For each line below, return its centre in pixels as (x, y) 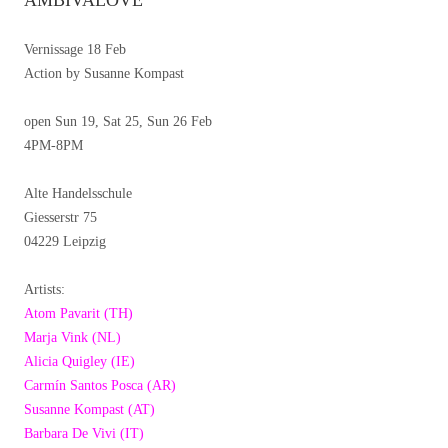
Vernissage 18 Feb (77, 50)
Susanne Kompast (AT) (89, 410)
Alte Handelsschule (78, 194)
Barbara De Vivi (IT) (84, 434)
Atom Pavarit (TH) (78, 314)
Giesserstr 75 (60, 218)
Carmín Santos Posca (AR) (100, 386)
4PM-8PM (53, 146)
